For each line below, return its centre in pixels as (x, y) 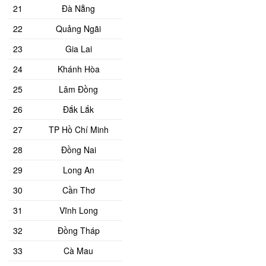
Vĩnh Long (78, 210)
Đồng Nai (78, 149)
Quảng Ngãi (79, 28)
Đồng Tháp (78, 230)
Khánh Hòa (78, 69)
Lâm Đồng (79, 89)
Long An (78, 170)
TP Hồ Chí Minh (78, 129)
